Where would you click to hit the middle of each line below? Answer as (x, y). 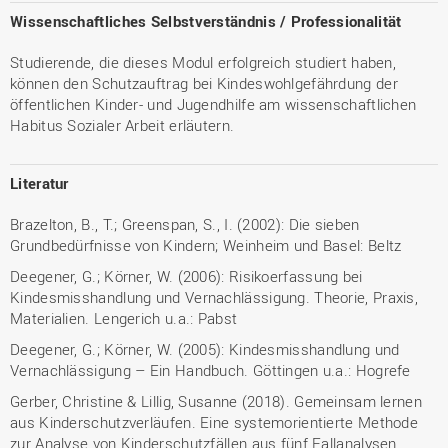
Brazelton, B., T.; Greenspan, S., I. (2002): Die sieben (185, 224)
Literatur (39, 183)
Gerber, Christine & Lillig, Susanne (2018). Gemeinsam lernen (216, 401)
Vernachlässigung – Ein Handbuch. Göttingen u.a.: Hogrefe (210, 370)
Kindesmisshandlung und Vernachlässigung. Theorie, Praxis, (214, 297)
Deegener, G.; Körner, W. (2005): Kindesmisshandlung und (205, 349)
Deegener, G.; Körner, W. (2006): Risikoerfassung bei (186, 276)
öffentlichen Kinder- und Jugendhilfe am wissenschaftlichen (213, 104)
